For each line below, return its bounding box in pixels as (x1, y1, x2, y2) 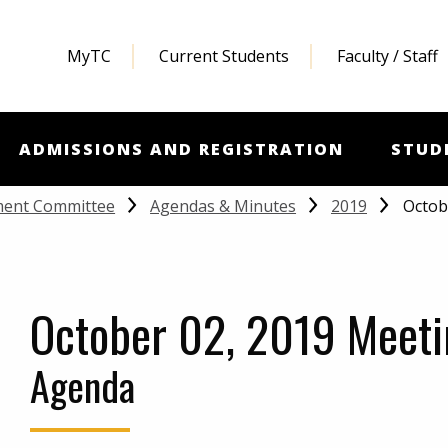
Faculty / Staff (336, 44, 438, 67)
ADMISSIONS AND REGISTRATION (18, 138, 344, 161)
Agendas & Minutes (150, 195, 297, 218)
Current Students (158, 44, 289, 67)
